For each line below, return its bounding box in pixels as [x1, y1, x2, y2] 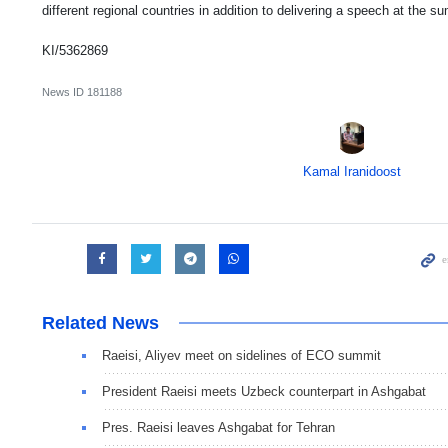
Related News [42, 312, 159, 333]
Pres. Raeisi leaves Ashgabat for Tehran [102, 419, 335, 435]
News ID [42, 85, 87, 98]
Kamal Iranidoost [302, 163, 401, 179]
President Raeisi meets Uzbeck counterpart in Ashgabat [102, 383, 426, 399]
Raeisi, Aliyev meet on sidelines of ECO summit [102, 347, 381, 363]
